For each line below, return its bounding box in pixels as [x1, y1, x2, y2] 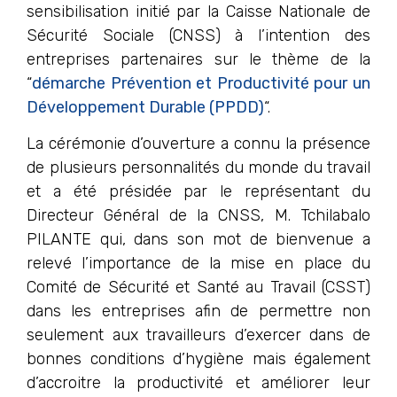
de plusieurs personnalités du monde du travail [27, 158, 370, 178]
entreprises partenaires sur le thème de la [27, 49, 370, 69]
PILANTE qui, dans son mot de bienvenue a [27, 230, 370, 250]
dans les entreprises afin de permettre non [27, 301, 370, 322]
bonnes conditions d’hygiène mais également [27, 349, 370, 370]
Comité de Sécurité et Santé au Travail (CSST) [27, 277, 370, 298]
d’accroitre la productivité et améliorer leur [27, 373, 370, 393]
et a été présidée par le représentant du [27, 182, 370, 202]
